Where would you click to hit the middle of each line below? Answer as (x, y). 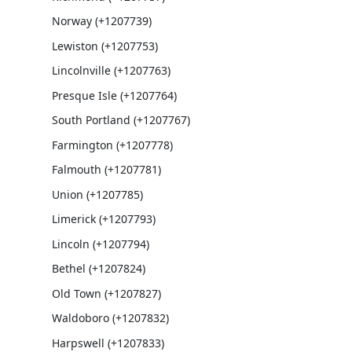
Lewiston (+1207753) (104, 46)
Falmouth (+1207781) (106, 169)
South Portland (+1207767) (121, 120)
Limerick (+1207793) (103, 219)
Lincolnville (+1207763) (111, 70)
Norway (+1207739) (101, 21)
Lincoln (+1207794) (100, 244)
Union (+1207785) (97, 194)
